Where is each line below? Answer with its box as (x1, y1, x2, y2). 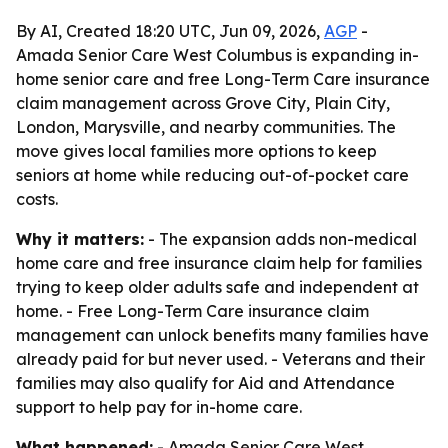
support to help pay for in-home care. (16, 397, 302, 417)
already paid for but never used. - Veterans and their (16, 349, 425, 369)
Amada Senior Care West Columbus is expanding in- (16, 45, 419, 65)
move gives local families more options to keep (16, 141, 377, 161)
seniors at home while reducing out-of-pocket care (16, 165, 409, 185)
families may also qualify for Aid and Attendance (16, 373, 395, 393)
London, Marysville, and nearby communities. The (16, 117, 396, 137)
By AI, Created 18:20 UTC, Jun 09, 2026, (16, 21, 324, 41)
